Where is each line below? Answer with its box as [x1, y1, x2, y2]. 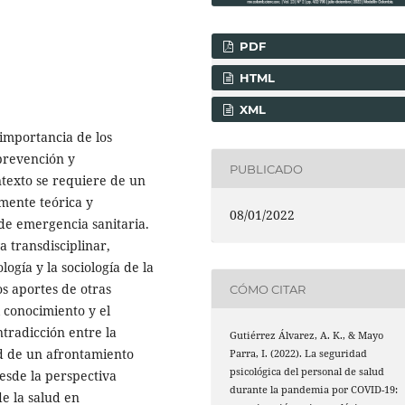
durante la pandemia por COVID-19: [230, 383, 399, 397]
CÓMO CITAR [230, 281, 306, 297]
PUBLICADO [230, 161, 304, 176]
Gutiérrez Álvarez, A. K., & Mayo [230, 329, 384, 343]
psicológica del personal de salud [230, 365, 385, 379]
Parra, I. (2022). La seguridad [230, 347, 368, 361]
